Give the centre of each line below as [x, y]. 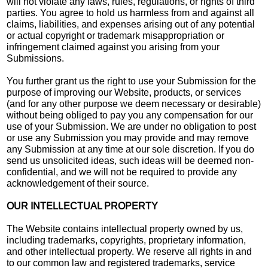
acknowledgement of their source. [78, 183]
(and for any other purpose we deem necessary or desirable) [134, 103]
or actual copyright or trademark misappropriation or [116, 35]
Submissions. [36, 58]
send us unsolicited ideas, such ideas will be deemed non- [130, 160]
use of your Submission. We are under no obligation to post [132, 126]
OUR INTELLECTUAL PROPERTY [83, 206]
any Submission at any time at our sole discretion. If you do [131, 149]
